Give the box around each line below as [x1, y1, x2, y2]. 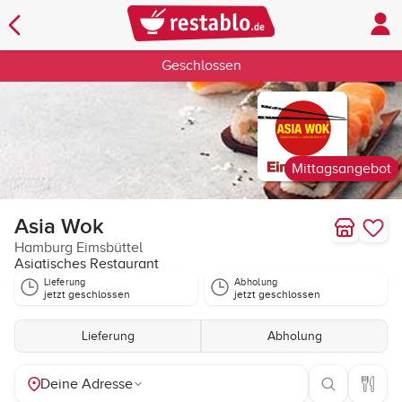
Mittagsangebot [291, 161, 391, 177]
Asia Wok [14, 214, 104, 240]
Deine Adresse [40, 376, 133, 392]
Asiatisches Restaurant [14, 256, 159, 272]
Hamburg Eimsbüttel [14, 240, 143, 256]
